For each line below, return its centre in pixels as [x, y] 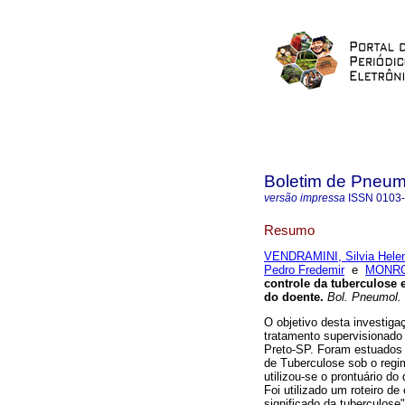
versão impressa [305, 198]
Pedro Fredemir [304, 270]
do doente [292, 297]
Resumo [289, 230]
